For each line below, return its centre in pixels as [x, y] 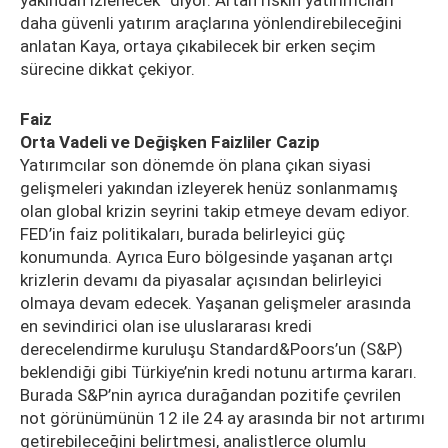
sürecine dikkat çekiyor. [107, 69]
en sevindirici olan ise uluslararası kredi [166, 326]
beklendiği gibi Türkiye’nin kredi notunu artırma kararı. [218, 372]
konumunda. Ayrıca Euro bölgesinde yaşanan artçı [206, 257]
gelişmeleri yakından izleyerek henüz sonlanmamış [209, 188]
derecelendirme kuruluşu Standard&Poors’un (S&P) [211, 349]
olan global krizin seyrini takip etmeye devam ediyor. [215, 211]
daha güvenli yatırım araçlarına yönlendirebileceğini [211, 23]
